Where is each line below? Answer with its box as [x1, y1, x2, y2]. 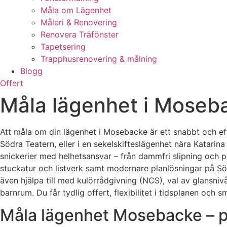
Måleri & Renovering [41, 17, 117, 27]
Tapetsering [41, 42, 86, 52]
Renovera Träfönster [41, 29, 119, 40]
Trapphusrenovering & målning [41, 54, 157, 64]
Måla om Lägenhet [41, 5, 111, 15]
